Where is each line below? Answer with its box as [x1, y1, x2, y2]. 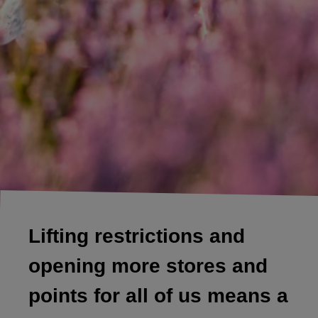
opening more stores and [28, 254, 268, 277]
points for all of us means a [28, 284, 288, 307]
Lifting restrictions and [28, 224, 245, 247]
